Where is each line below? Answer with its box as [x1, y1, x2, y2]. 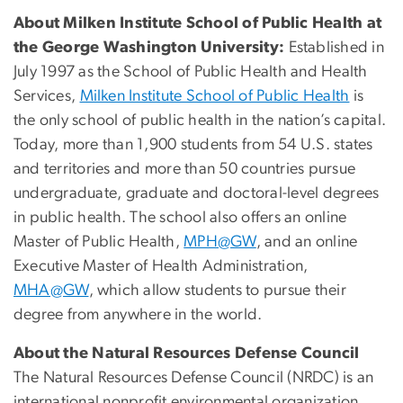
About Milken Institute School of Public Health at [13, 15, 382, 32]
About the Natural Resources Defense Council [13, 345, 360, 363]
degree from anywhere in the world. [13, 307, 263, 324]
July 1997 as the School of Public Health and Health [13, 64, 368, 81]
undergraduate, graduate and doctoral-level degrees [13, 185, 380, 202]
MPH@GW [184, 234, 256, 251]
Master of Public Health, [13, 234, 184, 251]
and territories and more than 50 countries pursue [13, 161, 356, 178]
